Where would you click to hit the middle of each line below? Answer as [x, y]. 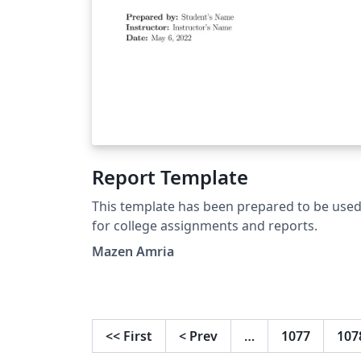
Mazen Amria [133, 251]
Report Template [170, 176]
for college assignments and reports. [205, 225]
